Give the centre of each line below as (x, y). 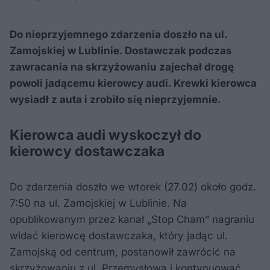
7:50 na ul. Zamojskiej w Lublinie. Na (98, 203)
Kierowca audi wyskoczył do (105, 135)
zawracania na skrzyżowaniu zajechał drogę (122, 67)
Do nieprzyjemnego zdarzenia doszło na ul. (118, 34)
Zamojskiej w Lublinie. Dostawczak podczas (121, 50)
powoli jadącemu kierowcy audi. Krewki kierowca (133, 83)
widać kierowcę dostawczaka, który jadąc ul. (119, 235)
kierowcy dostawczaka (87, 151)
